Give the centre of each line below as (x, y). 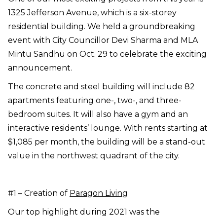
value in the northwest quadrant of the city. (94, 156)
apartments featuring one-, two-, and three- (95, 101)
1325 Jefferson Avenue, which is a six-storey (92, 13)
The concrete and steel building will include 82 (101, 87)
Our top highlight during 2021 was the (84, 212)
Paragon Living (99, 193)
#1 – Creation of (39, 193)
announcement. (40, 68)
